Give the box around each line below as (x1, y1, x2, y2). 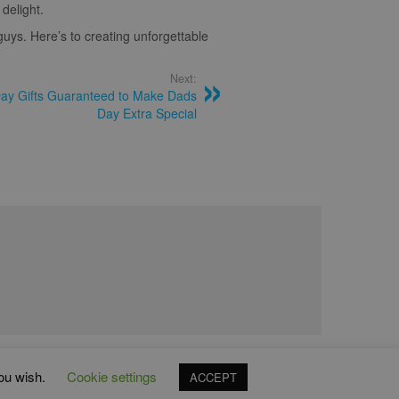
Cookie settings (67, 367, 157, 386)
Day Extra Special (97, 104, 197, 122)
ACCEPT (190, 369, 237, 386)
